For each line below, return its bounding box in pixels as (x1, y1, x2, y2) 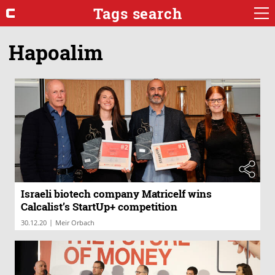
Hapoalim (9, 38, 103, 66)
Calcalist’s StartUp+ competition (21, 199, 177, 214)
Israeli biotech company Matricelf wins (21, 187, 212, 201)
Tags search (93, 3, 182, 23)
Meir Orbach (55, 218, 95, 228)
